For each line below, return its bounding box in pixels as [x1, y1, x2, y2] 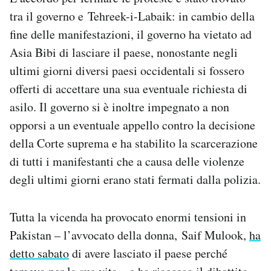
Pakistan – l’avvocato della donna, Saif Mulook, [10, 226, 249, 243]
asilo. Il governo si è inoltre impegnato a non [10, 98, 229, 115]
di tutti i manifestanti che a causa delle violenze [10, 152, 244, 169]
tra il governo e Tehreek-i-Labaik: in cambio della [10, 7, 255, 24]
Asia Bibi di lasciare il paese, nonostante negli [10, 44, 238, 60]
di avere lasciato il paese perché [69, 244, 227, 261]
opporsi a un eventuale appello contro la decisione [10, 116, 255, 133]
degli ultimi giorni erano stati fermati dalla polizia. [10, 171, 261, 188]
